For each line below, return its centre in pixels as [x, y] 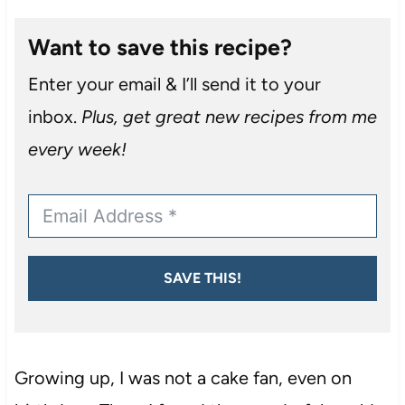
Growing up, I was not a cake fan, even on [183, 377]
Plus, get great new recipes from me [229, 116]
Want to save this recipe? [160, 47]
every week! [77, 149]
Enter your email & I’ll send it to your [174, 84]
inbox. [54, 116]
